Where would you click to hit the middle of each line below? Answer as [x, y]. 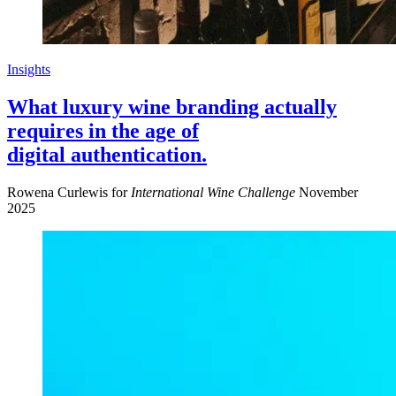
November [328, 192]
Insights [29, 69]
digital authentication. [107, 154]
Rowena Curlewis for [69, 192]
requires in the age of [103, 130]
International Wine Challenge [213, 192]
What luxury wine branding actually [172, 107]
